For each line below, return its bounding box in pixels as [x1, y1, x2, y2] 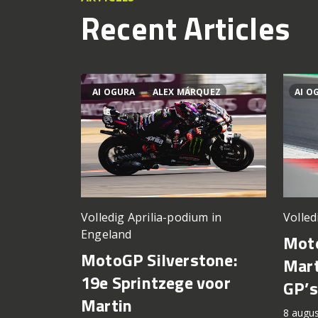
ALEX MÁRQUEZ [152, 86, 221, 99]
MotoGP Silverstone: [81, 247, 238, 273]
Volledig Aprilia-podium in [81, 209, 222, 226]
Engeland [81, 226, 132, 243]
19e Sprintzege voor [81, 270, 231, 296]
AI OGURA [92, 86, 136, 99]
